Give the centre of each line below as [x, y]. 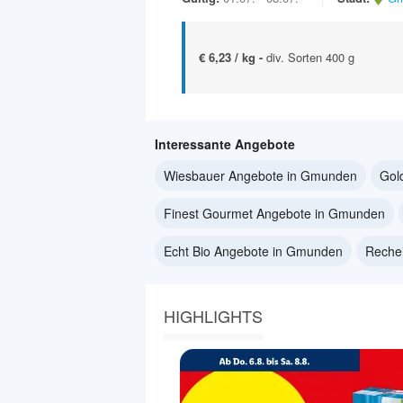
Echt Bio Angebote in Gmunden [253, 251]
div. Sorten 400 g [310, 57]
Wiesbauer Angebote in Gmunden [260, 175]
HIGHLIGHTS [213, 315]
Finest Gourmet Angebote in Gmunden [274, 213]
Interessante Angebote [225, 143]
